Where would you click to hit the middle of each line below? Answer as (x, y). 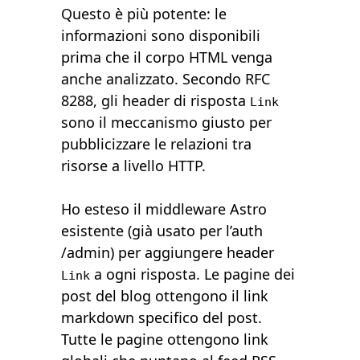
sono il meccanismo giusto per (167, 123)
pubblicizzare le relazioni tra (157, 144)
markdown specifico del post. (162, 318)
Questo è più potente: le (144, 14)
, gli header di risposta (172, 101)
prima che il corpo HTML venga (167, 57)
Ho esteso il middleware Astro (164, 209)
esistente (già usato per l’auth (162, 231)
